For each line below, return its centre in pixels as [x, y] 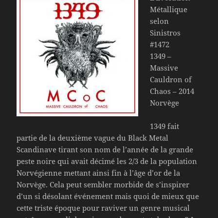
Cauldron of [171, 79]
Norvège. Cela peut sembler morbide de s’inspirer [103, 184]
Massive [164, 67]
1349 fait [165, 126]
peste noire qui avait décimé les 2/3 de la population [107, 161]
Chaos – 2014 [172, 91]
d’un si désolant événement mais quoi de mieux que [108, 196]
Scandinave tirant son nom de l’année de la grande [105, 149]
